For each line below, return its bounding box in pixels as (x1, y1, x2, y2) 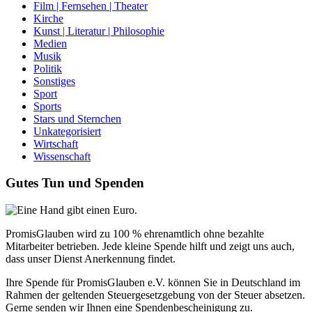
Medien (33, 37, 67, 49)
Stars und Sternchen (33, 112, 121, 125)
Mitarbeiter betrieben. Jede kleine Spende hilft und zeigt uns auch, (6, 240, 295, 253)
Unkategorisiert (33, 125, 101, 137)
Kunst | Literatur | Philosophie (33, 24, 164, 37)
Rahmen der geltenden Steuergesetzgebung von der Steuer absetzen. (6, 289, 305, 302)
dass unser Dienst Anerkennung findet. (6, 253, 175, 265)
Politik (33, 62, 62, 75)
